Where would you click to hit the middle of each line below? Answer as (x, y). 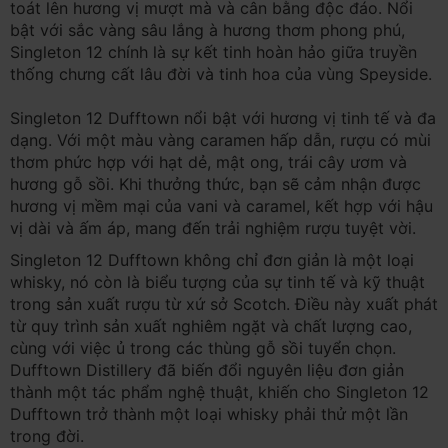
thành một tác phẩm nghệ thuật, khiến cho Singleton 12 (219, 391)
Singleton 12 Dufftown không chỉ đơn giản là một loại (212, 259)
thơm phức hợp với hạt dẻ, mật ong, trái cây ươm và (208, 161)
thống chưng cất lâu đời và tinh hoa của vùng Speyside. (221, 73)
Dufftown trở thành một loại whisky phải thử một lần (209, 413)
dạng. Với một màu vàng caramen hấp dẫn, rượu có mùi (220, 139)
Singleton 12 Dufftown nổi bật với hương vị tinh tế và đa (223, 117)
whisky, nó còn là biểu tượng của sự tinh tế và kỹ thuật (217, 281)
